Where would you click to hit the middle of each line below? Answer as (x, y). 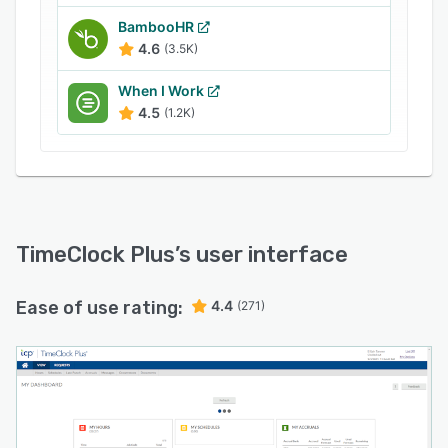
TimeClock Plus (95, 254)
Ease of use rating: (99, 308)
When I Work (161, 90)
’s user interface (261, 254)
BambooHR (156, 26)
